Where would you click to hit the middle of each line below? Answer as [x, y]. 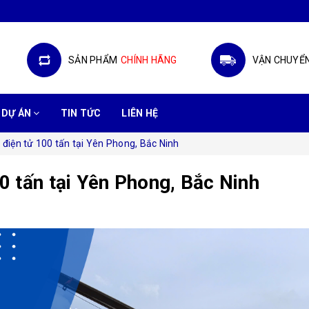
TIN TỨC [81, 113]
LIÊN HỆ [140, 113]
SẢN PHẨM [93, 60]
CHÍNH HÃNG [149, 60]
